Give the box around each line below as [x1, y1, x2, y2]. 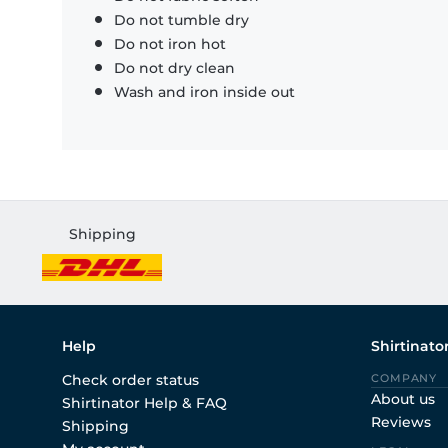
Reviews [371, 413, 431, 432]
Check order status [62, 371, 199, 390]
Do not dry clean [114, 59, 235, 78]
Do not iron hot [114, 35, 226, 54]
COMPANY [371, 371, 438, 386]
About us [371, 390, 435, 409]
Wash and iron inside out [114, 83, 295, 102]
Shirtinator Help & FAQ [62, 394, 227, 413]
